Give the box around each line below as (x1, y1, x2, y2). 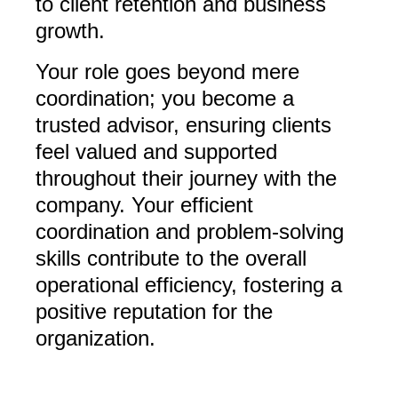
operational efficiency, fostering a (36, 273, 342, 298)
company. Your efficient (36, 193, 253, 218)
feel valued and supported (36, 139, 277, 164)
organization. (36, 326, 155, 351)
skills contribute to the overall (36, 246, 306, 271)
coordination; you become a (36, 86, 294, 111)
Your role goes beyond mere (36, 60, 299, 84)
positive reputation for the (36, 299, 273, 324)
